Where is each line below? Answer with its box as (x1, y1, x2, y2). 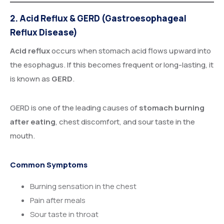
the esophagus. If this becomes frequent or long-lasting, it (10, 59, 213, 70)
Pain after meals (30, 194, 85, 205)
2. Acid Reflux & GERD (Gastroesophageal (10, 12, 186, 24)
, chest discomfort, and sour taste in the (55, 116, 195, 127)
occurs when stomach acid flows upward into (50, 45, 211, 56)
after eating (10, 116, 55, 127)
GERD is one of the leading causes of (10, 102, 139, 113)
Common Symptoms (10, 159, 87, 170)
